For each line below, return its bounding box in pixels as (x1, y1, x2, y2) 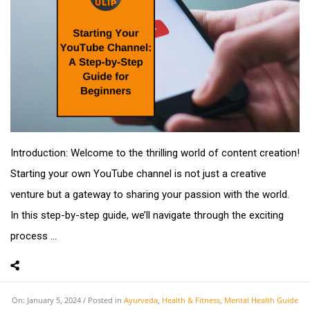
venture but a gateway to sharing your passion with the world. (10, 188, 289, 201)
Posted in (88, 294, 124, 305)
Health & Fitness (162, 294, 220, 305)
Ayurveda (124, 294, 158, 305)
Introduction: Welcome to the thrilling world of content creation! (10, 146, 300, 159)
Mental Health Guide (224, 294, 298, 305)
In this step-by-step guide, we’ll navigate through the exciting (10, 208, 284, 221)
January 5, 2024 (27, 294, 81, 305)
